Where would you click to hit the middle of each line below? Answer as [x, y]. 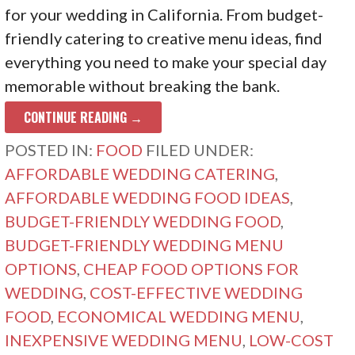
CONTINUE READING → [84, 118]
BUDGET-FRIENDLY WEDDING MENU [145, 244]
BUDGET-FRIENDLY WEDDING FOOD [143, 221]
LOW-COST [292, 340]
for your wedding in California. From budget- [164, 14]
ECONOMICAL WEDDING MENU [179, 316]
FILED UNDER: [200, 149]
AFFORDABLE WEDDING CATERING [140, 173]
